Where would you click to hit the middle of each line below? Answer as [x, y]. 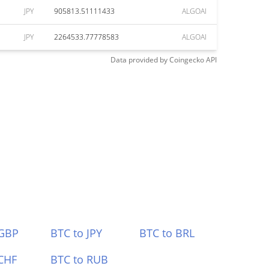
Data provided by [139, 60]
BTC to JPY [76, 233]
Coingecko [187, 60]
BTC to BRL [167, 233]
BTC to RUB [79, 259]
